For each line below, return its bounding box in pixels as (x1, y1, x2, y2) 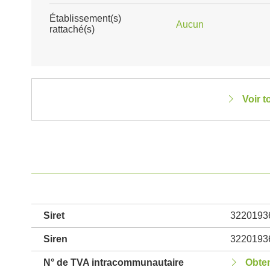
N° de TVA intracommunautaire (43, 257, 184, 268)
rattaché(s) (49, 24, 95, 34)
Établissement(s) (49, 13, 121, 24)
